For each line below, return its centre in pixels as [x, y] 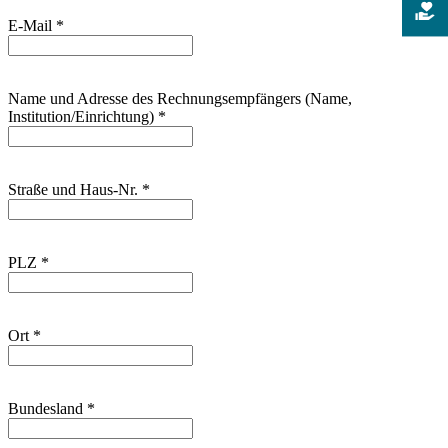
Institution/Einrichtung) [83, 116]
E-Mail [32, 25]
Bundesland [47, 408]
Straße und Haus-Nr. [75, 189]
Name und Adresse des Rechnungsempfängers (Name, [180, 98]
